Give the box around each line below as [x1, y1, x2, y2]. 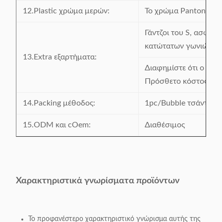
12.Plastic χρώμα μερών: [23, 7, 110, 15]
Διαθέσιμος [145, 121, 185, 129]
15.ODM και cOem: [23, 121, 91, 129]
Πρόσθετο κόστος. [145, 77, 210, 85]
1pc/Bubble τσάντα [145, 99, 212, 107]
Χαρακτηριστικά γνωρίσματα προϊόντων [16, 176, 179, 185]
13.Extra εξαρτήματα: [23, 53, 97, 61]
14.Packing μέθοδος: [23, 99, 95, 107]
